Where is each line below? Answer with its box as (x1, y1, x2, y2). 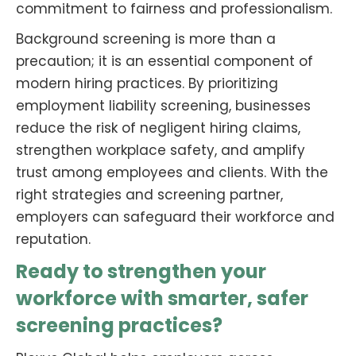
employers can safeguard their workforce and (16, 207, 335, 226)
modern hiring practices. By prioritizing (16, 73, 278, 93)
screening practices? (16, 311, 222, 339)
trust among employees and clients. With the (16, 162, 328, 182)
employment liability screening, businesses (16, 95, 311, 115)
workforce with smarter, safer (16, 284, 308, 311)
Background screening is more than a (16, 29, 276, 48)
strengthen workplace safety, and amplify (16, 140, 305, 160)
